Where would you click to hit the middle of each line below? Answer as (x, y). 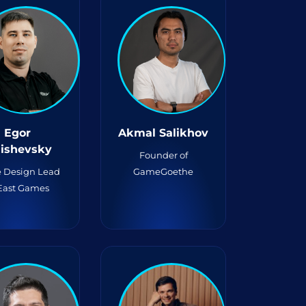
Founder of (163, 155)
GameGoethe (164, 171)
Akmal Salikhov (164, 133)
